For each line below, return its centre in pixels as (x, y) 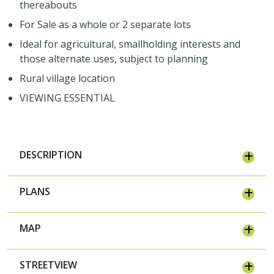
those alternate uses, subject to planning (114, 58)
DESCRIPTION (51, 154)
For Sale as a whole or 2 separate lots (105, 24)
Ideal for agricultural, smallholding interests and (130, 44)
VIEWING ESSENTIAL (67, 98)
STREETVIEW (48, 265)
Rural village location (67, 78)
